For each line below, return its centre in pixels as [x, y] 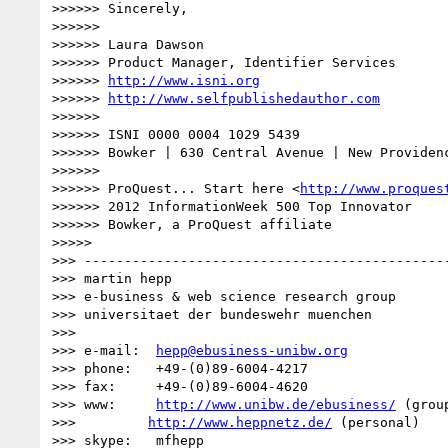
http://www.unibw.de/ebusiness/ [276, 404]
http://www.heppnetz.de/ [240, 422]
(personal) [376, 422]
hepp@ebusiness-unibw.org [252, 350]
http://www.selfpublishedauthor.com [244, 98]
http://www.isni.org [184, 80]
